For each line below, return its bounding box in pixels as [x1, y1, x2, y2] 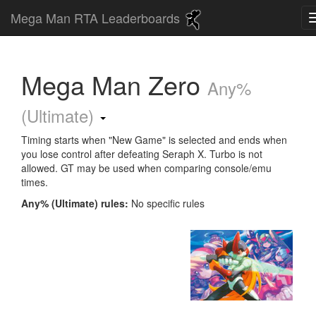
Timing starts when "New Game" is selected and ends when [21, 133, 287, 147]
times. [21, 175, 48, 189]
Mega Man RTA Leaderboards [11, 8, 183, 27]
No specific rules [131, 196, 205, 210]
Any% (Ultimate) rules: [21, 196, 128, 210]
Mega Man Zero [21, 66, 207, 102]
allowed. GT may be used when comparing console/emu [21, 161, 272, 175]
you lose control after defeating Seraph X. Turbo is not [21, 147, 262, 161]
